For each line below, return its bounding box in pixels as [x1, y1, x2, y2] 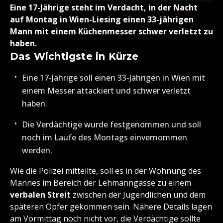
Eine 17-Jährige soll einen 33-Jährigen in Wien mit [22, 72, 205, 84]
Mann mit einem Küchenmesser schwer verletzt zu [10, 26, 213, 37]
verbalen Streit [10, 189, 71, 201]
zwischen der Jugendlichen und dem [71, 189, 206, 201]
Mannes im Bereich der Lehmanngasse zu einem [10, 177, 191, 189]
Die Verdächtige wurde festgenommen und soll [22, 119, 201, 130]
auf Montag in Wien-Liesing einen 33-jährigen [10, 14, 194, 25]
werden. [22, 145, 52, 156]
